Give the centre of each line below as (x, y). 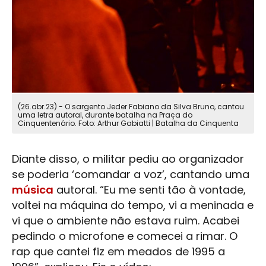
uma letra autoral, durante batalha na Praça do (105, 115)
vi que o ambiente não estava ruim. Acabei (126, 221)
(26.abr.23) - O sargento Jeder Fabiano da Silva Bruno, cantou (131, 107)
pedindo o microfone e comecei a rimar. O (125, 236)
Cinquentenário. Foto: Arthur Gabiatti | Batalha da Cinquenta (128, 123)
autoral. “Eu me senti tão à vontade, (150, 190)
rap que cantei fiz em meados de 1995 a (118, 252)
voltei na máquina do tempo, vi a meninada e (133, 205)
